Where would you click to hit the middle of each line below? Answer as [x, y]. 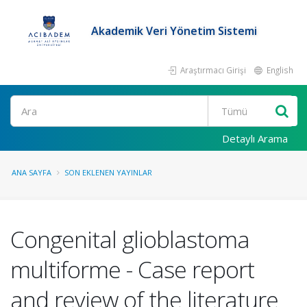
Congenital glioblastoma [130, 239]
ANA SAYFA [32, 172]
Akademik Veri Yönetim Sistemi [174, 31]
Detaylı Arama [255, 138]
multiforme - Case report [132, 269]
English [279, 70]
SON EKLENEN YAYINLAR [108, 172]
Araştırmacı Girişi [212, 70]
